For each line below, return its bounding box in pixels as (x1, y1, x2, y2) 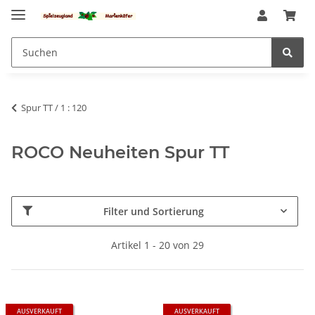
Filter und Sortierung (103, 204, 204, 218)
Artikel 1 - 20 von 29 (111, 238, 204, 252)
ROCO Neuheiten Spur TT (11, 141, 229, 162)
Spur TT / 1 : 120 (21, 101, 86, 114)
